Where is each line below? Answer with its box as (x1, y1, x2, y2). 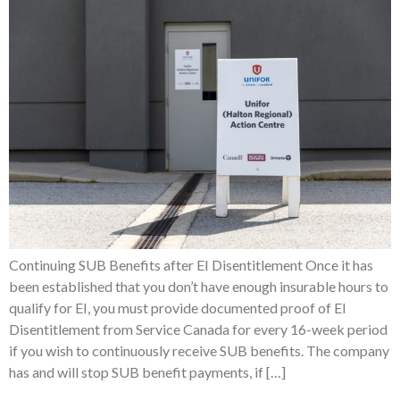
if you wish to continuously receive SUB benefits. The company (9, 341, 389, 359)
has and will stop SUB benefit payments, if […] (9, 362, 286, 380)
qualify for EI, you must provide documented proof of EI (9, 298, 346, 316)
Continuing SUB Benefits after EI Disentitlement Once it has (9, 255, 373, 273)
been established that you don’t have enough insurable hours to (9, 277, 388, 295)
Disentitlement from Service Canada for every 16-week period (9, 320, 387, 337)
